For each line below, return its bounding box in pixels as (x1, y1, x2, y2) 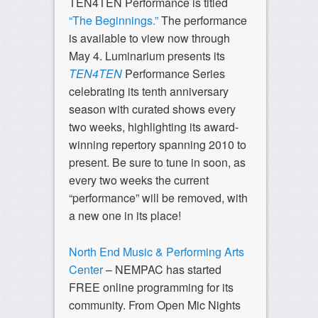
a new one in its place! (68, 207, 181, 224)
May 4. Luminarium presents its (68, 48, 225, 65)
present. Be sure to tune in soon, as (68, 154, 246, 171)
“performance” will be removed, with (68, 190, 248, 207)
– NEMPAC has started (102, 261, 221, 278)
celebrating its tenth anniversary (68, 83, 229, 100)
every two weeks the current (68, 172, 209, 189)
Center (68, 261, 103, 278)
